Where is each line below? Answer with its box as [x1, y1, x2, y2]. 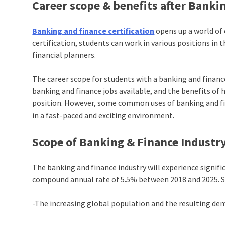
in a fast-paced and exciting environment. [32, 110, 175, 121]
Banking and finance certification [32, 26, 155, 36]
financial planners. [32, 50, 96, 60]
